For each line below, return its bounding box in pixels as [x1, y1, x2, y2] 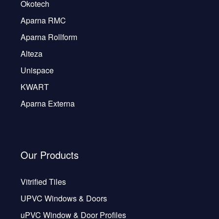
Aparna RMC [21, 15, 66, 26]
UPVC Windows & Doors [21, 193, 107, 204]
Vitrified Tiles [21, 176, 66, 187]
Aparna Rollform [21, 31, 77, 43]
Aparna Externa [21, 98, 75, 109]
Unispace [21, 65, 54, 76]
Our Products [21, 148, 79, 162]
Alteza [21, 48, 43, 59]
